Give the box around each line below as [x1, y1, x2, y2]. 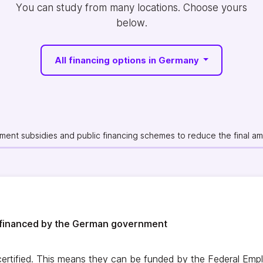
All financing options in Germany [54, 54, 201, 66]
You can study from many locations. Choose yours [16, 2, 247, 14]
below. [116, 17, 147, 29]
